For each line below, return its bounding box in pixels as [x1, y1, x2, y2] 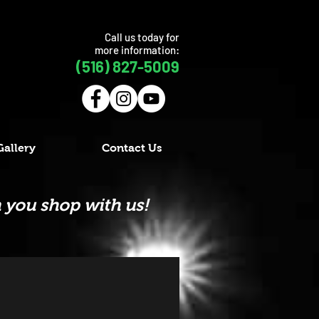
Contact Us [102, 142, 162, 154]
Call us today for [105, 31, 179, 43]
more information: [95, 43, 179, 56]
